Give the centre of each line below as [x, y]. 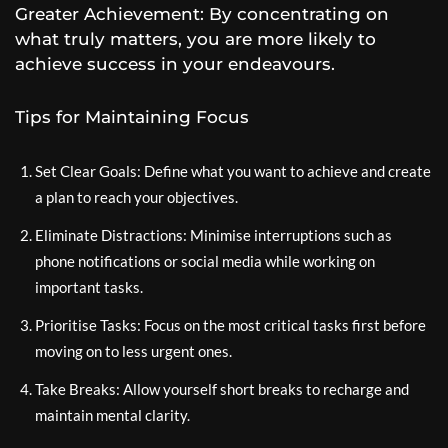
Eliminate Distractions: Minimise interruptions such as [213, 235]
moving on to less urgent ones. [133, 351]
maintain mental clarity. [112, 415]
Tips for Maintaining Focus [132, 117]
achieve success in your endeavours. [175, 64]
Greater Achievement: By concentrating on [202, 14]
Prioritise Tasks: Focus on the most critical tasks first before [230, 325]
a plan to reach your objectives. [136, 197]
